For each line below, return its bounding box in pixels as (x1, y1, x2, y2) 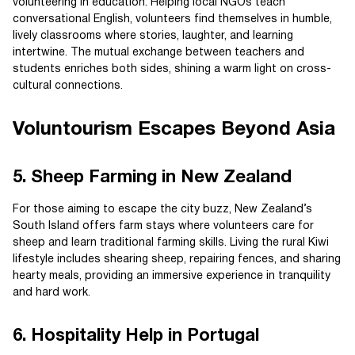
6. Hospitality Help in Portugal (13, 328, 259, 345)
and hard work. (13, 288, 90, 299)
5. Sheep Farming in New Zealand (13, 170, 292, 186)
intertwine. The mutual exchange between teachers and (13, 48, 304, 59)
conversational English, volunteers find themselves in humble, (13, 14, 332, 25)
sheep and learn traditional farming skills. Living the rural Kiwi (13, 238, 329, 249)
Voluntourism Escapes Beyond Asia (13, 121, 335, 139)
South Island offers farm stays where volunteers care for (13, 221, 314, 232)
